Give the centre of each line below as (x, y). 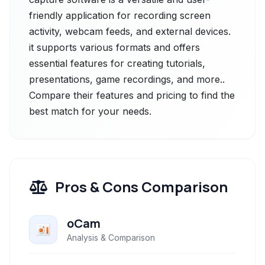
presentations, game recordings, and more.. (127, 79)
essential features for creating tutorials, (117, 63)
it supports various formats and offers (114, 47)
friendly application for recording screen (120, 15)
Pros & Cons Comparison (141, 187)
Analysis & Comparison (111, 237)
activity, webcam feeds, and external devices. (130, 31)
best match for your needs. (90, 111)
